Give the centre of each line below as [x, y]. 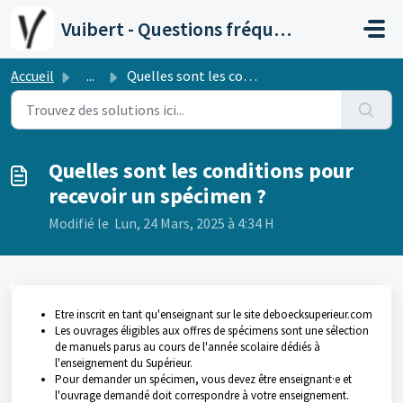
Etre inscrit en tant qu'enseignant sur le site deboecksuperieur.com [214, 314]
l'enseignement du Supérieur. [124, 363]
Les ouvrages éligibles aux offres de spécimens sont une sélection [212, 331]
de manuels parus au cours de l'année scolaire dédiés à [188, 347]
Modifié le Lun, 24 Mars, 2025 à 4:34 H [161, 223]
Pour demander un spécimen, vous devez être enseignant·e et [203, 379]
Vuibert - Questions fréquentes [282, 29]
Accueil [32, 76]
